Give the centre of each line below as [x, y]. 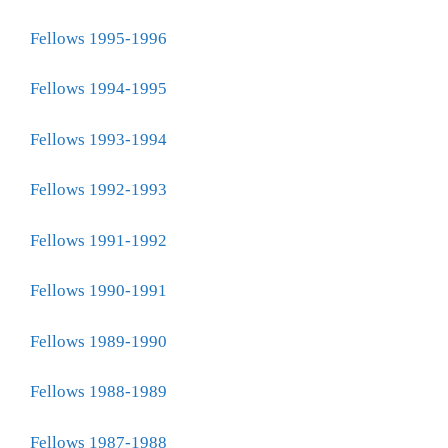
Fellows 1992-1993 [98, 189]
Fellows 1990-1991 [98, 290]
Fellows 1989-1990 [98, 341]
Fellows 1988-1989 [98, 391]
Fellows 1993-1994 [98, 139]
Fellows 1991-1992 [98, 240]
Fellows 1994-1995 [98, 88]
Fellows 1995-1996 [98, 38]
